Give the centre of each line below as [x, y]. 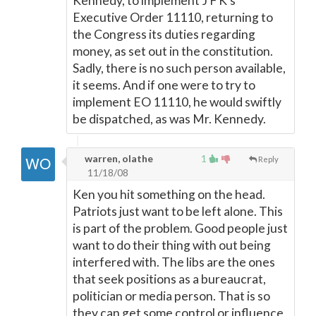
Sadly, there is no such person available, [179, 68]
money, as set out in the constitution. [173, 51]
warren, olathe [118, 158]
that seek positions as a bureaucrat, [169, 279]
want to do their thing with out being [172, 245]
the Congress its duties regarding [164, 34]
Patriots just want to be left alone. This [178, 211]
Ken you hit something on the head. [169, 194]
